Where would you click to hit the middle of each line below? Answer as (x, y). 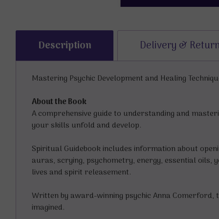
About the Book (59, 102)
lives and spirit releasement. (81, 173)
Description (65, 46)
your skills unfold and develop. (87, 126)
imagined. (48, 208)
